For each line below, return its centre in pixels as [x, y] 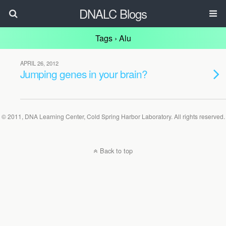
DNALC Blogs [113, 13]
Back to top [116, 151]
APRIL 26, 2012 [39, 63]
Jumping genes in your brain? [84, 74]
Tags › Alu [113, 38]
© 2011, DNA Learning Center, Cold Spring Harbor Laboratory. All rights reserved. [113, 116]
